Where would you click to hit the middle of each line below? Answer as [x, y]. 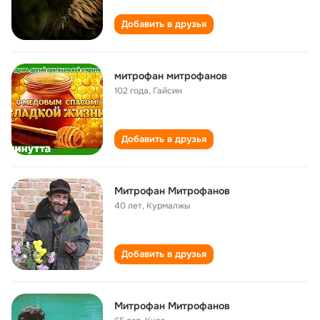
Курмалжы [168, 206]
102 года [131, 91]
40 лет [128, 206]
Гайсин [167, 91]
